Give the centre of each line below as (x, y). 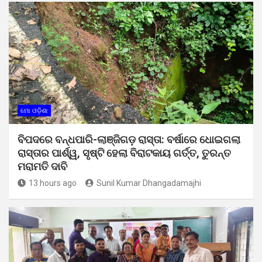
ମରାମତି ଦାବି (42, 166)
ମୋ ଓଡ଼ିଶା (34, 111)
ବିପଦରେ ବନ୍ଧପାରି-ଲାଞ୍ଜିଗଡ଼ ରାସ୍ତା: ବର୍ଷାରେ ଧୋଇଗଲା (129, 139)
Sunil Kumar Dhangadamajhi (149, 183)
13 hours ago (53, 183)
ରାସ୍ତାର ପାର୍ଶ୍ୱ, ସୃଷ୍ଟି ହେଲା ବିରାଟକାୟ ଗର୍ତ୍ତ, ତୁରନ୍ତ (124, 153)
